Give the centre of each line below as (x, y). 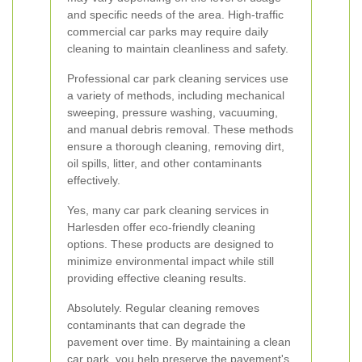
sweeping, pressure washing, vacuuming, (173, 112)
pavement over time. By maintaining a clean (179, 342)
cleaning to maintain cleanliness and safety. (178, 48)
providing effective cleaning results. (157, 278)
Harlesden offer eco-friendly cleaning (161, 227)
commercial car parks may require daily (168, 32)
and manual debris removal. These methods (180, 129)
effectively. (94, 180)
